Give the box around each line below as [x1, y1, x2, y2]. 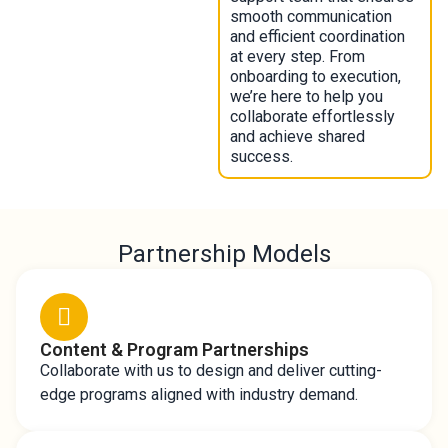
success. [229, 147, 293, 166]
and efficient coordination [229, 27, 405, 46]
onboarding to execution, [229, 67, 401, 86]
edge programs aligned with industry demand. [40, 385, 358, 404]
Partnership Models [117, 240, 331, 268]
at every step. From [229, 47, 365, 66]
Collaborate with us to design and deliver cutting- [40, 361, 382, 380]
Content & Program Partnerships [40, 339, 309, 360]
